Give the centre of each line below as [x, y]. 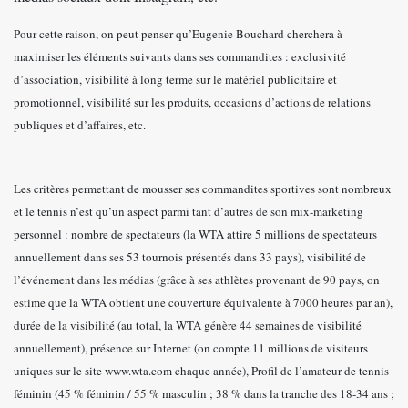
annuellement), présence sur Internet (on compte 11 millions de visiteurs [191, 348]
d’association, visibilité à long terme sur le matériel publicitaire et [175, 79]
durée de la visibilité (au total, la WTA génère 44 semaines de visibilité [188, 325]
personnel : [41, 234]
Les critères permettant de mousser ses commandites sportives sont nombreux [203, 189]
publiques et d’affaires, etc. [82, 125]
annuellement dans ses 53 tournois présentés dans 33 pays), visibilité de [190, 257]
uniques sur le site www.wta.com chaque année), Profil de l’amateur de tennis [201, 371]
